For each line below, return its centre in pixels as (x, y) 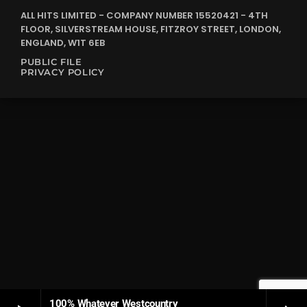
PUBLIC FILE (51, 62)
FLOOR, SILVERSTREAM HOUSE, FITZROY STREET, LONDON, (151, 29)
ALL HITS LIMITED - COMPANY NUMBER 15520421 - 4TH (144, 16)
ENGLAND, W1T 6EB (63, 43)
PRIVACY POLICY (63, 72)
